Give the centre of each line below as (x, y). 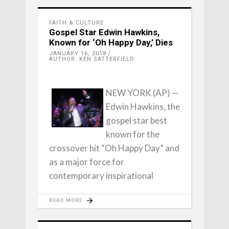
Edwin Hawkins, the (143, 107)
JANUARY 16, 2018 (78, 53)
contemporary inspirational (101, 176)
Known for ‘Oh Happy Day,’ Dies (111, 42)
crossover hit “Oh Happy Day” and (114, 148)
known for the (133, 134)
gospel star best (136, 120)
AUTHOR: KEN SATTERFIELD (92, 59)
